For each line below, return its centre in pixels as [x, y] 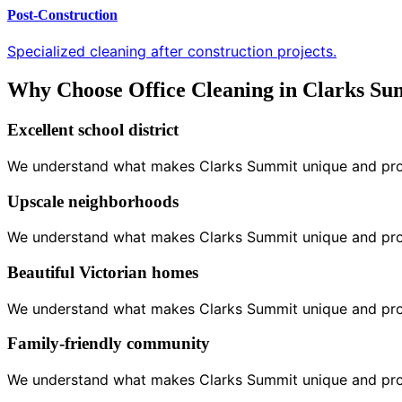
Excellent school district [93, 130]
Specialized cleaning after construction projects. [172, 52]
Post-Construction [62, 14]
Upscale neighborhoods [93, 201]
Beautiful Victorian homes [103, 272]
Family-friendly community [109, 344]
